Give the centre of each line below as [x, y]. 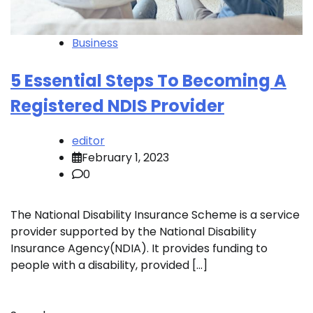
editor [88, 140]
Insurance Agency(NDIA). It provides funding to [139, 248]
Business [95, 43]
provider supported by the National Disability [133, 231]
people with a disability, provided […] [109, 265]
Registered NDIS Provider [117, 105]
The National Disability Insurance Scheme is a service [155, 214]
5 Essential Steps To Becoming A [148, 80]
